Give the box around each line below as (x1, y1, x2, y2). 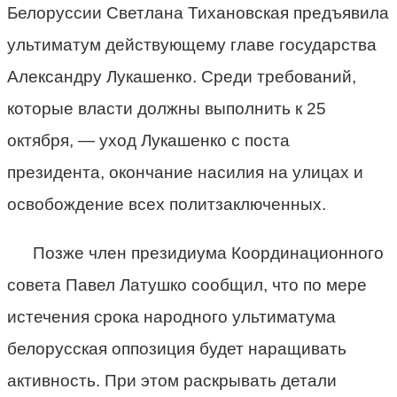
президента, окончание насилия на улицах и (7, 162, 363, 182)
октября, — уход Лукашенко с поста (7, 130, 290, 150)
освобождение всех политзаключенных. (7, 194, 326, 214)
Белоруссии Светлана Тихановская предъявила (7, 3, 389, 22)
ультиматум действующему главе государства (7, 35, 377, 54)
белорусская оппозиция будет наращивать (7, 339, 346, 358)
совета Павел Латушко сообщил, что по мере (7, 275, 367, 294)
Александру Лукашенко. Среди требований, (7, 66, 356, 86)
